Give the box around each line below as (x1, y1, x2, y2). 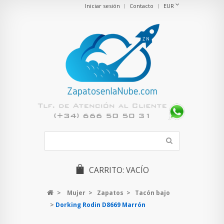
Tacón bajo (135, 188, 170, 197)
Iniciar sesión (84, 2, 120, 9)
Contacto (129, 2, 154, 9)
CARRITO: (89, 165, 124, 176)
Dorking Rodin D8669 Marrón (55, 200, 145, 209)
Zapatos (97, 188, 123, 197)
